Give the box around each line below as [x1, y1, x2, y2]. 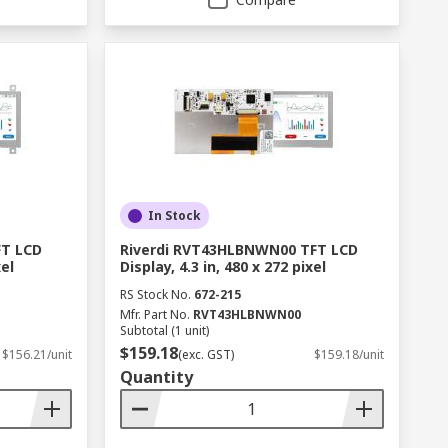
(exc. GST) [177, 346, 234, 363]
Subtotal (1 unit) [119, 322, 209, 339]
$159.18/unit [313, 346, 384, 363]
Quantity [119, 366, 193, 388]
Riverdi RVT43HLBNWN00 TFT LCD [119, 240, 358, 259]
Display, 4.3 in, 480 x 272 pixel [119, 257, 326, 276]
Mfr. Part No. [119, 306, 190, 323]
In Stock [147, 207, 201, 224]
